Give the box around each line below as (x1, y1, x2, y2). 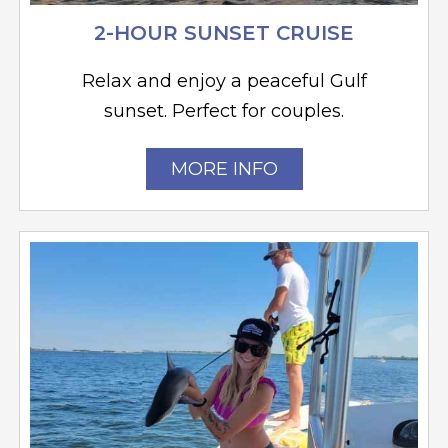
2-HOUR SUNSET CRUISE (94, 20, 354, 45)
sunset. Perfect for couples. (104, 99, 344, 122)
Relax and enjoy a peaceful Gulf (81, 69, 367, 92)
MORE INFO (170, 157, 278, 180)
